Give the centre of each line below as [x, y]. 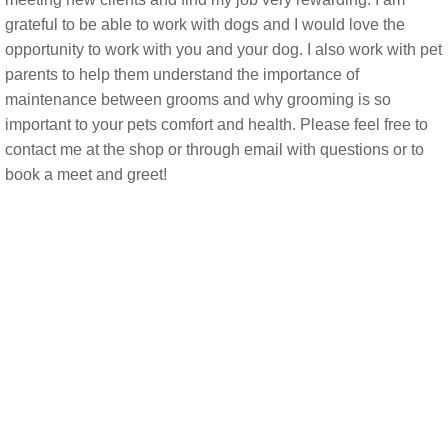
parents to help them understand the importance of [182, 74]
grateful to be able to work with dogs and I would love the [205, 24]
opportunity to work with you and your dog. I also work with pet [223, 49]
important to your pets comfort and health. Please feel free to [216, 124]
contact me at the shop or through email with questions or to [214, 149]
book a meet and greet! [86, 174]
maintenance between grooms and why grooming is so [198, 99]
